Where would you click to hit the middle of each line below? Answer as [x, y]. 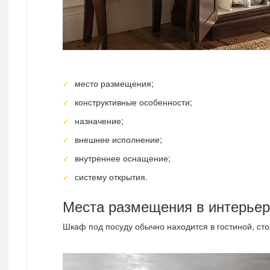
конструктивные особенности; [134, 102]
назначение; [99, 120]
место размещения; [115, 83]
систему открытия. [111, 176]
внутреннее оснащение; [123, 158]
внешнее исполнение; [119, 139]
